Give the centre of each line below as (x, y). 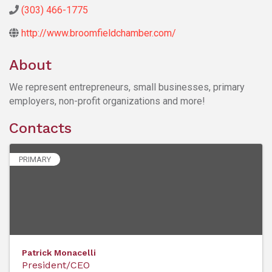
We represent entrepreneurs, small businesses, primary (127, 87)
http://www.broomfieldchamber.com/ (99, 33)
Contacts (40, 128)
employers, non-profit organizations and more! (107, 101)
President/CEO (56, 265)
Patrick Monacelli (59, 252)
